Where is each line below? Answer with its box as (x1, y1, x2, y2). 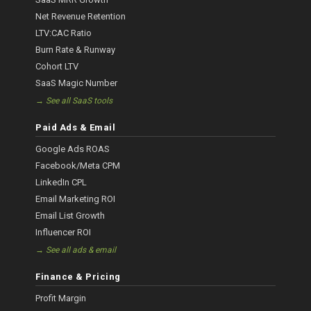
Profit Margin (35, 293, 87, 304)
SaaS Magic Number (35, 78, 118, 89)
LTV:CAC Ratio (35, 28, 92, 39)
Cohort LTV (35, 61, 79, 72)
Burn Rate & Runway (35, 44, 116, 56)
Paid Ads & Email (35, 122, 116, 133)
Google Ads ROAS (35, 144, 110, 155)
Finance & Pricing (35, 271, 121, 283)
